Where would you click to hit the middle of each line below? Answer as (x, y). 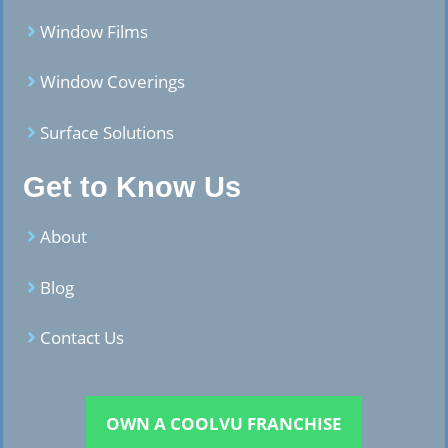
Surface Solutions (107, 132)
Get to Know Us (132, 187)
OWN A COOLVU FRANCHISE (224, 423)
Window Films (94, 31)
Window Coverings (112, 82)
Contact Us (82, 338)
